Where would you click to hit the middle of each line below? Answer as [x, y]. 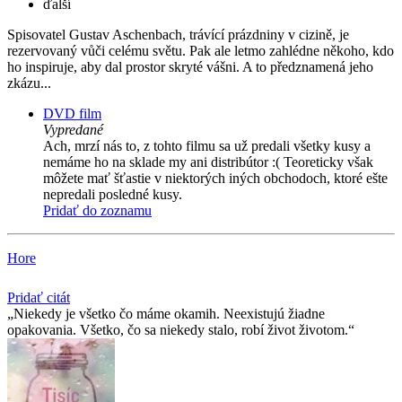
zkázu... [29, 83]
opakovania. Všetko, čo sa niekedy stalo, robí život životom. [178, 330]
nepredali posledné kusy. [113, 195]
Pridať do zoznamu [97, 211]
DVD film [72, 114]
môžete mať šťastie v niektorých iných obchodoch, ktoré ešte [215, 179]
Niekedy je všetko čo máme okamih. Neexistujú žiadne [169, 314]
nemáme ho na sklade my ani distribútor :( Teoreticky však [208, 162]
